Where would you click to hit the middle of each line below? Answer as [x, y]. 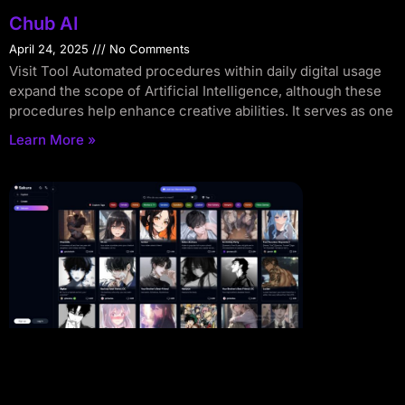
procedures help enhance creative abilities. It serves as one [201, 111]
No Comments [148, 49]
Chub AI [44, 24]
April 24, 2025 [51, 49]
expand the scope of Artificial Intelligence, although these [195, 91]
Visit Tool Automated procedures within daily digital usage [195, 71]
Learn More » [52, 140]
